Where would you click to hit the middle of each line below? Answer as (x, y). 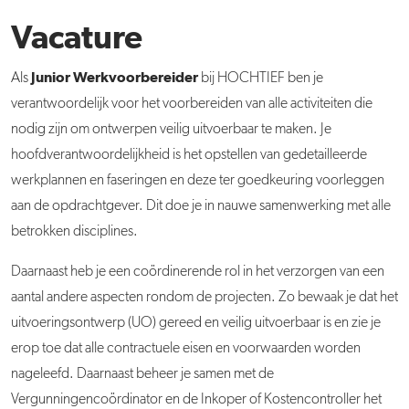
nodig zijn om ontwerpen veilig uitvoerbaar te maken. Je (171, 130)
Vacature (77, 40)
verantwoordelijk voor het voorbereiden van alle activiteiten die (192, 105)
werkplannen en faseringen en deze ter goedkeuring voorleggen (198, 181)
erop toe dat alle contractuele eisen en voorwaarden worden (186, 349)
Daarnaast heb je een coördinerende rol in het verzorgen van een (198, 273)
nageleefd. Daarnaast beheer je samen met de (142, 375)
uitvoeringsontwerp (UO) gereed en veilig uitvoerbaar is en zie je (196, 324)
